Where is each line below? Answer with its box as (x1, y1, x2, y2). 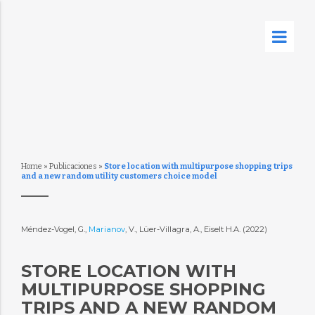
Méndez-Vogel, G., (20, 224, 89, 234)
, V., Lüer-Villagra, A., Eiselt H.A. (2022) (124, 224, 269, 234)
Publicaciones (49, 162, 97, 171)
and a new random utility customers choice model (20, 172, 217, 181)
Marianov (88, 224, 125, 234)
